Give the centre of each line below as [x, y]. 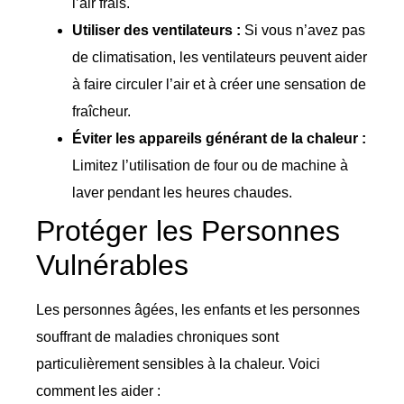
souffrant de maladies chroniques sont [157, 336]
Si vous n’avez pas [303, 30]
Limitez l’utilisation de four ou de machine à [210, 165]
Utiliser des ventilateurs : [156, 30]
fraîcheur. [101, 111]
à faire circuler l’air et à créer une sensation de [219, 84]
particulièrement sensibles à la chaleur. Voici [178, 363]
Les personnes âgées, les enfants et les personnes [198, 309]
